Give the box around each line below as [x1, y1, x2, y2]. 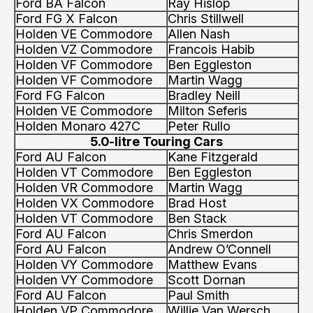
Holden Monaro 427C [15, 119, 140, 133]
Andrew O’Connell [168, 242, 271, 256]
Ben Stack [168, 211, 227, 226]
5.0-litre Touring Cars [90, 134, 223, 149]
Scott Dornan [168, 272, 245, 287]
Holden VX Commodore [15, 196, 154, 210]
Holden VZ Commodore [15, 42, 152, 57]
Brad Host [168, 196, 226, 210]
